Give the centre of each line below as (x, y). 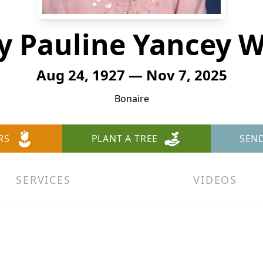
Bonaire (131, 99)
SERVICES (43, 180)
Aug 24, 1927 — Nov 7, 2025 (131, 75)
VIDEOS (215, 180)
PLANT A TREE (125, 139)
